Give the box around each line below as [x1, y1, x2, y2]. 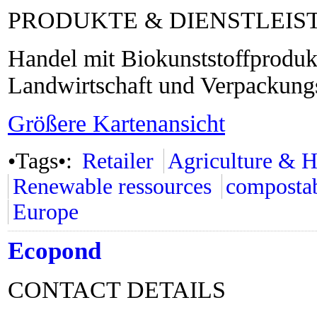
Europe [12, 200, 79, 224]
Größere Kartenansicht [8, 110, 225, 137]
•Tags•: [8, 149, 78, 173]
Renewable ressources [12, 174, 212, 199]
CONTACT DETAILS [8, 277, 226, 303]
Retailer [81, 149, 154, 173]
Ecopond [8, 237, 101, 265]
